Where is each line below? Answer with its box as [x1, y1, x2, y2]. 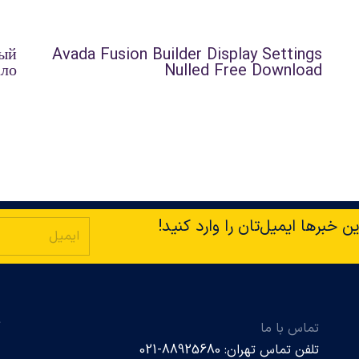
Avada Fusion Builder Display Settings [52, 43, 323, 68]
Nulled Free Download [164, 59, 323, 84]
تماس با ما [260, 319, 320, 339]
